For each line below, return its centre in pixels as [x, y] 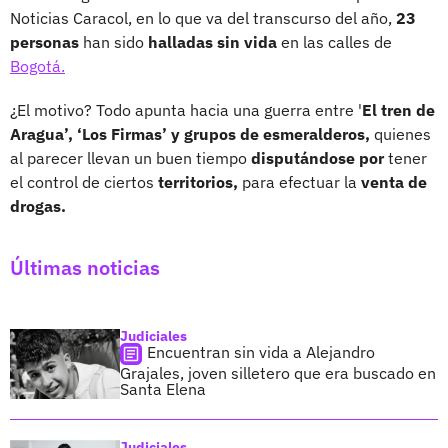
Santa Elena [163, 388]
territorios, [200, 181]
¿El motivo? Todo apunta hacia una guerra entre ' [186, 109]
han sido [113, 41]
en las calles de [334, 41]
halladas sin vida [212, 41]
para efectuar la [299, 181]
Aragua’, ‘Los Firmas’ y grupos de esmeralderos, [192, 133]
